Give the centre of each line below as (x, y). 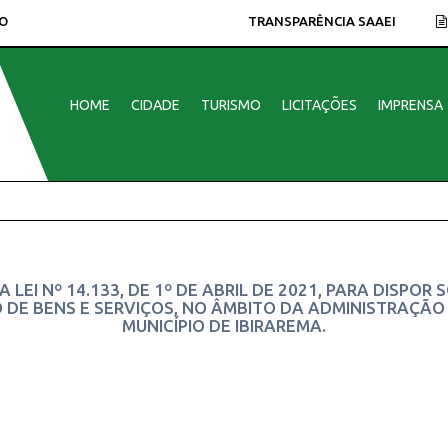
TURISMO (230, 104)
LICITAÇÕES (319, 104)
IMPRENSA (410, 104)
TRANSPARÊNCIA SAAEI (321, 21)
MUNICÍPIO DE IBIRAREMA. (224, 325)
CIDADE (155, 104)
